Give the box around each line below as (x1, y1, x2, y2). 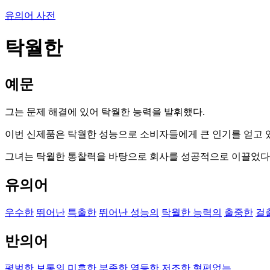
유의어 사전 (5, 10, 55, 20)
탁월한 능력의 (162, 207, 222, 218)
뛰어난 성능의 (99, 207, 159, 218)
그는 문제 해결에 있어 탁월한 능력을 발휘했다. (5, 106, 205, 117)
